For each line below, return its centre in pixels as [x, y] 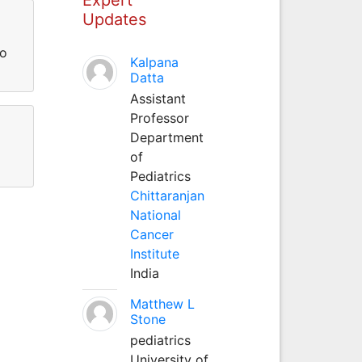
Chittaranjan [167, 195]
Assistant [158, 98]
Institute [154, 253]
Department [166, 137]
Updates [114, 19]
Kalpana [154, 62]
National [155, 215]
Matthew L [162, 303]
